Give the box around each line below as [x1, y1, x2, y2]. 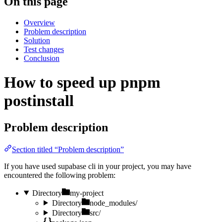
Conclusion [24, 54, 59, 62]
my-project [69, 188, 104, 197]
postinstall [4, 92, 74, 110]
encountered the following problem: [4, 170, 115, 179]
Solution [24, 36, 50, 45]
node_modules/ [89, 198, 137, 207]
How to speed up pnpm [4, 73, 161, 92]
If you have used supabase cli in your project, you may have [4, 162, 191, 170]
